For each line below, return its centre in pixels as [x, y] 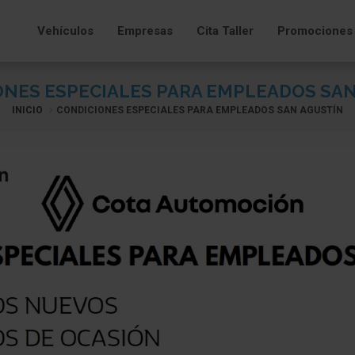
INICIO [27, 110]
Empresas [145, 31]
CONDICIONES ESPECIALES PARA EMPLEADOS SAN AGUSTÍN [200, 110]
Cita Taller [225, 31]
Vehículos [65, 31]
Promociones [315, 31]
